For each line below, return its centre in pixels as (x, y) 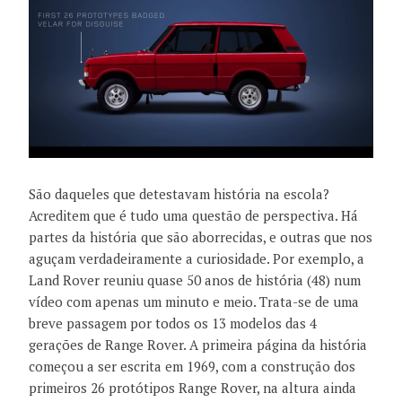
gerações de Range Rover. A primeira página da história (198, 345)
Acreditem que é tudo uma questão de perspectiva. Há (193, 216)
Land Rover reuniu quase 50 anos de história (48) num (195, 280)
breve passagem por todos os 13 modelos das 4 (173, 323)
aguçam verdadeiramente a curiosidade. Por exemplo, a (197, 259)
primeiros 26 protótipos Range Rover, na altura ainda (192, 388)
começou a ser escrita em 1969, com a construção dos (192, 367)
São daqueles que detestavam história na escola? (179, 194)
